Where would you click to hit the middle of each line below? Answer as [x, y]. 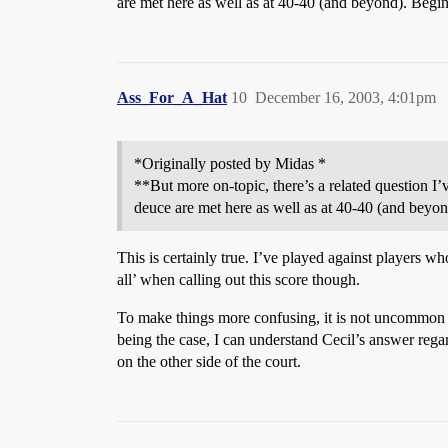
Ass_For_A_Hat [172, 97]
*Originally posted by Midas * [230, 163]
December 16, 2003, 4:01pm [345, 97]
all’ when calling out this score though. [238, 279]
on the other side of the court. [209, 361]
